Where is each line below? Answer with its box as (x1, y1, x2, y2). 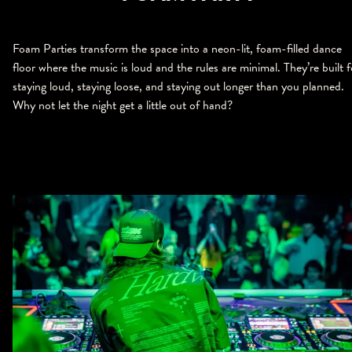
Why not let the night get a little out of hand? (13, 96, 233, 115)
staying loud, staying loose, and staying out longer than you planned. (13, 77, 344, 97)
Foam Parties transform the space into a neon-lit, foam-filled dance (13, 39, 342, 59)
